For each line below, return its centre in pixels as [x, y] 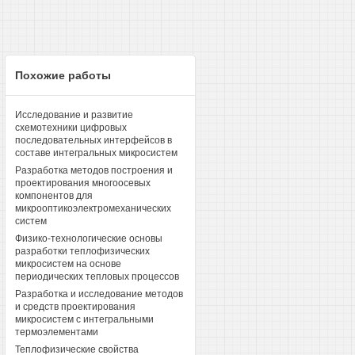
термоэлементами [56, 332]
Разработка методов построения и [94, 170]
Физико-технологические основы [88, 239]
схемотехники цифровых [71, 128]
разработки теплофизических [82, 251]
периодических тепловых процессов [97, 277]
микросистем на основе [68, 264]
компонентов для [53, 196]
